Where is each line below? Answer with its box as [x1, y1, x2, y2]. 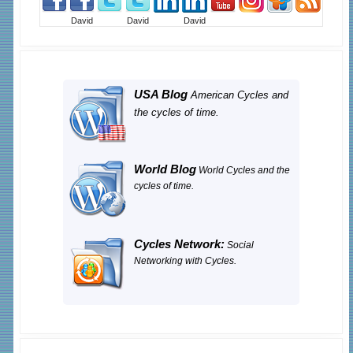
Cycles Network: [134, 238, 225, 251]
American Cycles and [188, 89, 288, 101]
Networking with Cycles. [134, 255, 236, 266]
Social [225, 240, 254, 251]
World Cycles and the [196, 165, 290, 176]
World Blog [134, 163, 196, 176]
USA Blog [134, 88, 188, 101]
